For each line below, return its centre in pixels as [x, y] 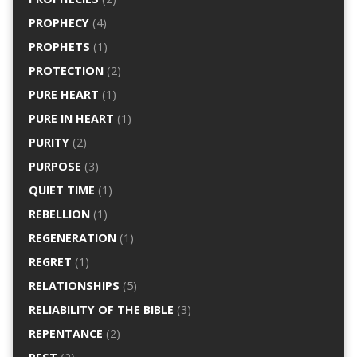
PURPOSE [55, 167]
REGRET [50, 262]
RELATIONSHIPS [74, 286]
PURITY [49, 143]
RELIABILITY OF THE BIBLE [101, 310]
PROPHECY [59, 23]
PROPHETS [59, 47]
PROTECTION [66, 71]
